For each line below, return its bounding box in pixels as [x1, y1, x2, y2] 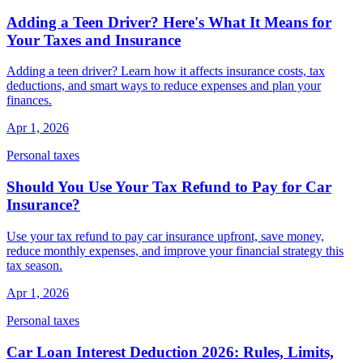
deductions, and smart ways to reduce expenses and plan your [6, 79, 321, 93]
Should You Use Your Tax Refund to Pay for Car [6, 178, 331, 196]
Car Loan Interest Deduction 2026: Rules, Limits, [6, 343, 334, 361]
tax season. [6, 258, 62, 272]
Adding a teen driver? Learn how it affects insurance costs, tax [6, 64, 325, 79]
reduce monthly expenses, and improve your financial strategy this [6, 243, 344, 258]
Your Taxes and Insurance [6, 31, 181, 49]
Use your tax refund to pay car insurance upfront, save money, [6, 228, 324, 243]
